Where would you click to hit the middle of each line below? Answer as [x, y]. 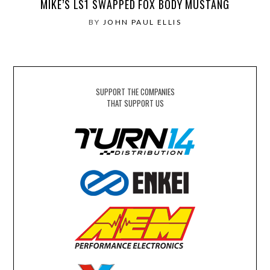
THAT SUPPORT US [135, 103]
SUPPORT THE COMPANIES [135, 92]
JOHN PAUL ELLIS [143, 22]
